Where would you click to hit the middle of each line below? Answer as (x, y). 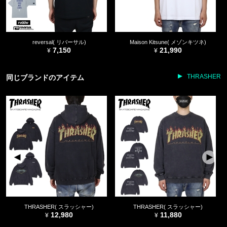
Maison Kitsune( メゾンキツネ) (168, 42)
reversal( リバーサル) (59, 42)
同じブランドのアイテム (45, 78)
